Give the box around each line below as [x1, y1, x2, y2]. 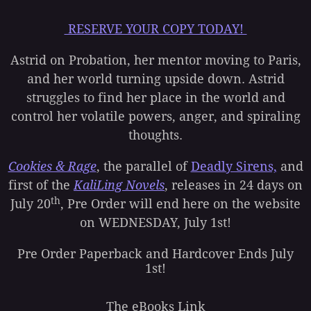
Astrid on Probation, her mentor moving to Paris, [10, 53, 301, 68]
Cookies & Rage [8, 159, 96, 174]
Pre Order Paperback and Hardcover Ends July [17, 246, 294, 262]
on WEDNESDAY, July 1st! [80, 215, 231, 230]
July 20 [10, 196, 51, 212]
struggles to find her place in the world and [26, 90, 285, 106]
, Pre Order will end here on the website [60, 196, 301, 212]
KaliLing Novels [74, 178, 165, 193]
